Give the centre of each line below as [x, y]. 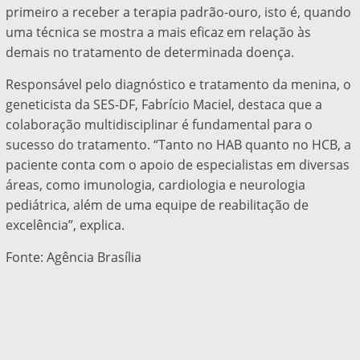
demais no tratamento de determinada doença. [149, 53]
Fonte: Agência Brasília [73, 258]
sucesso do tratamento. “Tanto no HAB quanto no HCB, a [178, 145]
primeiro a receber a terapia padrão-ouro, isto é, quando [178, 12]
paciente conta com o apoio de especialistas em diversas [177, 165]
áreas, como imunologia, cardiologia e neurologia [155, 185]
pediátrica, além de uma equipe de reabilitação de [157, 205]
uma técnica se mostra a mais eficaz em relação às [158, 33]
